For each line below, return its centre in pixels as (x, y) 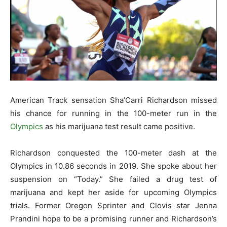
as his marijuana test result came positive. (119, 126)
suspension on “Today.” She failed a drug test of (113, 179)
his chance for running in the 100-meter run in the (113, 113)
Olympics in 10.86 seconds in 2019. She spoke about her (113, 166)
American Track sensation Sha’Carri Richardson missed (113, 100)
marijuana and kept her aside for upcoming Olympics (113, 192)
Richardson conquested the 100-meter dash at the (113, 153)
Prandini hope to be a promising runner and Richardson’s (113, 218)
